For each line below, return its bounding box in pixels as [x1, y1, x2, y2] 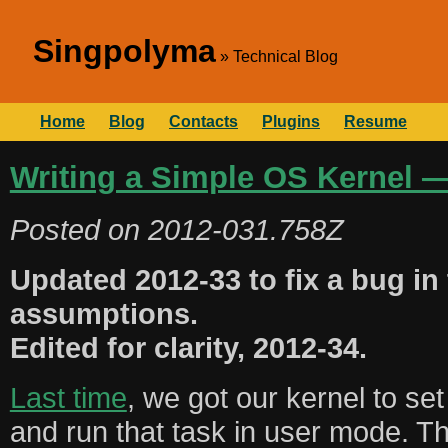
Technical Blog [233, 48, 338, 65]
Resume [344, 113, 407, 130]
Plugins [262, 113, 320, 130]
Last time [9, 381, 127, 415]
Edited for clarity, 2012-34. [9, 331, 367, 365]
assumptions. [9, 297, 198, 331]
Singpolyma [33, 33, 216, 69]
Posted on [9, 213, 148, 247]
